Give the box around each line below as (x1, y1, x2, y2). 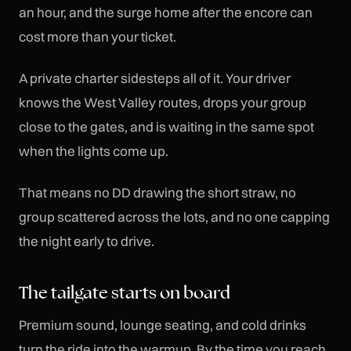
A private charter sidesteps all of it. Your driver (19, 69, 291, 86)
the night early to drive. (19, 232, 154, 249)
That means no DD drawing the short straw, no (19, 183, 296, 201)
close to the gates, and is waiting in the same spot (19, 118, 314, 135)
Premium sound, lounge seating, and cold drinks (19, 316, 306, 333)
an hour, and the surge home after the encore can (19, 4, 313, 21)
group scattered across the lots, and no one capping (19, 208, 330, 225)
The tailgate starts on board (19, 280, 230, 303)
